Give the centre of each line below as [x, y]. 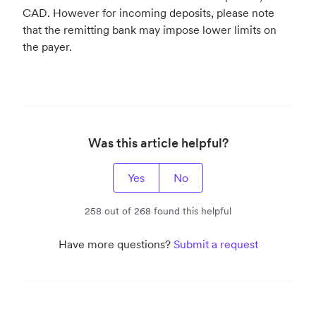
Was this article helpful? [158, 142]
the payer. [47, 46]
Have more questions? [116, 244]
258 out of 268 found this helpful [158, 211]
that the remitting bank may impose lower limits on [150, 29]
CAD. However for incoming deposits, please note [148, 12]
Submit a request [215, 244]
